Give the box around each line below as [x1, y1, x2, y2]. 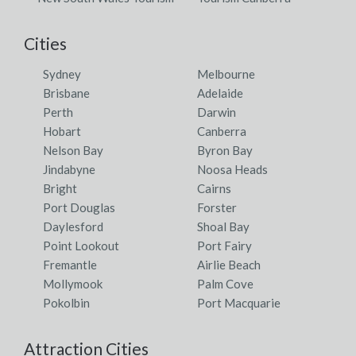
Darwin [197, 104, 236, 119]
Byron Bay [197, 142, 253, 157]
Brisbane [43, 85, 90, 100]
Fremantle [43, 257, 97, 272]
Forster [197, 199, 237, 215]
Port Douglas [43, 199, 115, 215]
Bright [43, 180, 77, 195]
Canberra [197, 123, 246, 138]
